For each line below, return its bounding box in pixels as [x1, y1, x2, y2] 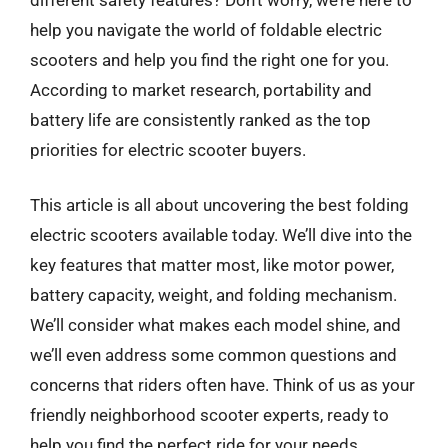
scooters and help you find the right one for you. [30, 49, 389, 70]
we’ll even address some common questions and [30, 345, 397, 365]
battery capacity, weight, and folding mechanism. [30, 285, 397, 305]
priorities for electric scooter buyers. [30, 139, 306, 160]
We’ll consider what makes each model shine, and [30, 315, 401, 335]
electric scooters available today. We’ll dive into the [30, 225, 412, 245]
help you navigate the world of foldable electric [30, 19, 382, 40]
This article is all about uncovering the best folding [30, 195, 409, 215]
